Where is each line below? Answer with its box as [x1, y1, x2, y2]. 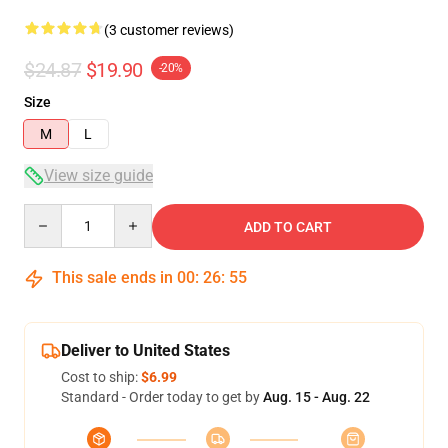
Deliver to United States [61, 341, 230, 360]
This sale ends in [48, 268, 177, 287]
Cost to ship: [61, 369, 141, 385]
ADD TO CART [244, 219, 332, 235]
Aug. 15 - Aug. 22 [263, 389, 370, 405]
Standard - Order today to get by [61, 389, 263, 405]
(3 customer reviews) [104, 22, 234, 38]
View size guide [44, 166, 153, 185]
